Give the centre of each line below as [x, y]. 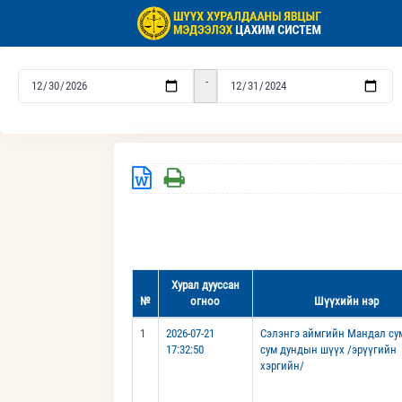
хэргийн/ [282, 366]
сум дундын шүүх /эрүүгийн [328, 350]
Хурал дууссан [205, 285]
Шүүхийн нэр [346, 301]
